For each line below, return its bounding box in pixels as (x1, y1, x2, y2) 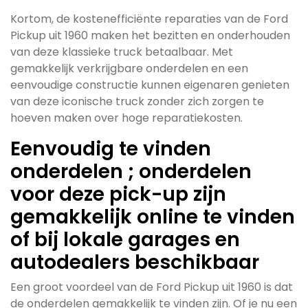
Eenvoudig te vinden (10, 135, 211, 162)
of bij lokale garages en (10, 226, 240, 253)
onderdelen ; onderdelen (10, 158, 252, 185)
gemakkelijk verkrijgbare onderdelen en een (10, 60, 248, 76)
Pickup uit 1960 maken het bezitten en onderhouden (10, 27, 290, 43)
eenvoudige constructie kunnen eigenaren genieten (10, 77, 289, 93)
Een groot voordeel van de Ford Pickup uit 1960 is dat (10, 279, 293, 295)
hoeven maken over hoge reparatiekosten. (10, 110, 243, 126)
